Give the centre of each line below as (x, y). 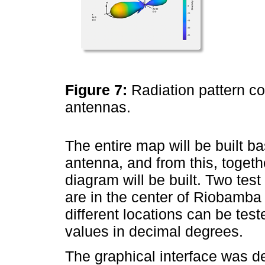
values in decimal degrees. (154, 231)
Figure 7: (98, 90)
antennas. (100, 107)
